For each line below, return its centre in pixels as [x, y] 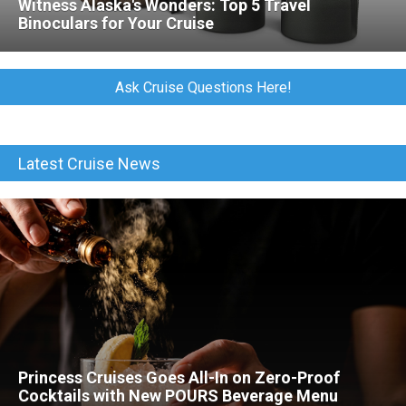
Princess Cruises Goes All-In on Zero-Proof [179, 378]
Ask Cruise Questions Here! [203, 87]
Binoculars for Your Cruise [116, 23]
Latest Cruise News [89, 163]
